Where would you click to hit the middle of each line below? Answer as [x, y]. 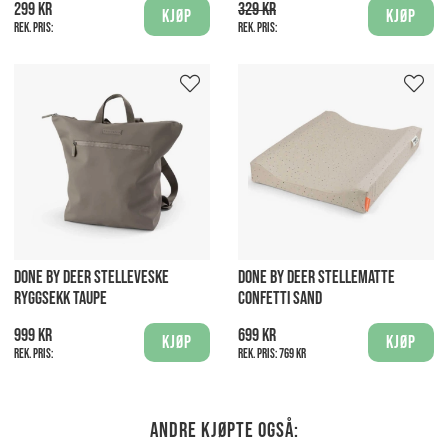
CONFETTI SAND [280, 299]
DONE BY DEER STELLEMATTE [316, 278]
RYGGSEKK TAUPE [60, 299]
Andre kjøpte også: [224, 431]
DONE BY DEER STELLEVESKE [91, 278]
